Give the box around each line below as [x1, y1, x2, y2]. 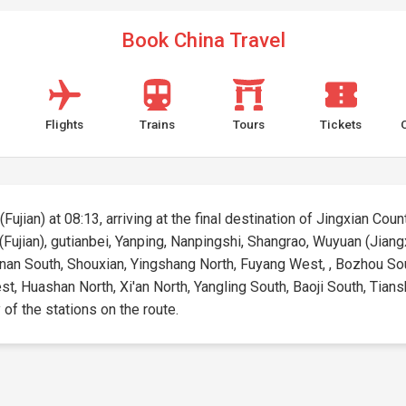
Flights [45, 117, 84, 131]
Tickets [320, 117, 362, 131]
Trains [139, 117, 175, 131]
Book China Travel [121, 28, 285, 52]
